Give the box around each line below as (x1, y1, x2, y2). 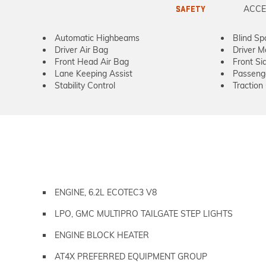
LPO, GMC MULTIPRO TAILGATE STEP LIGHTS (55, 208, 233, 219)
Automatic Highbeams (55, 33, 140, 43)
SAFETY (176, 4, 205, 14)
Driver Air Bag (55, 45, 108, 55)
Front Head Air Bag (55, 56, 129, 67)
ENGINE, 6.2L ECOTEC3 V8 (55, 187, 157, 198)
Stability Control (55, 80, 115, 91)
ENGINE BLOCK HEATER (55, 230, 149, 240)
